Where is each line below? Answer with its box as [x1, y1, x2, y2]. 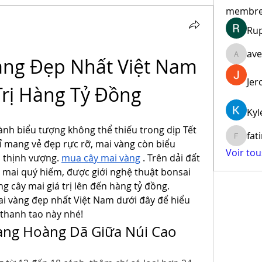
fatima [235, 137, 257, 147]
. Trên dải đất [140, 151, 200, 164]
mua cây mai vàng [61, 151, 140, 164]
